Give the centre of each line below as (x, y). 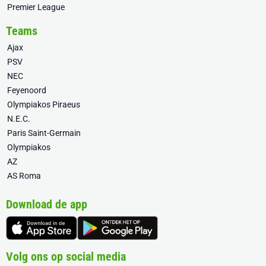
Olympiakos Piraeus (44, 104)
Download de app (47, 204)
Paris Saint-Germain (44, 133)
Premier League (36, 7)
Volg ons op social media (66, 256)
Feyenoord (27, 90)
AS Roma (24, 176)
